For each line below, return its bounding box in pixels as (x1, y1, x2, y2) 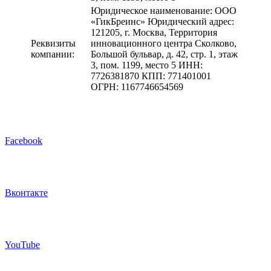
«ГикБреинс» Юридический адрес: (91, 16, 234, 27)
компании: (31, 48, 74, 59)
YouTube (5, 239, 40, 250)
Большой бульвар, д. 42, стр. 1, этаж (91, 48, 238, 59)
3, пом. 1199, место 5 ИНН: (91, 59, 203, 70)
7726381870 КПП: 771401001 (91, 70, 211, 81)
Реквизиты (31, 38, 76, 48)
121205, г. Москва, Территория (91, 27, 217, 38)
